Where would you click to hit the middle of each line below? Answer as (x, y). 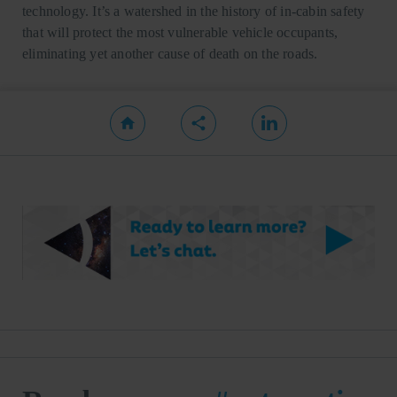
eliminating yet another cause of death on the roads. (170, 53)
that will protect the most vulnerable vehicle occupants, (180, 32)
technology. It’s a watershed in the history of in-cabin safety (194, 11)
